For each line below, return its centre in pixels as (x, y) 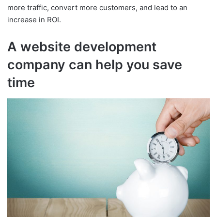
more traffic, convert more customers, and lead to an (97, 8)
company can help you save (95, 65)
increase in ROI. (34, 20)
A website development (82, 47)
